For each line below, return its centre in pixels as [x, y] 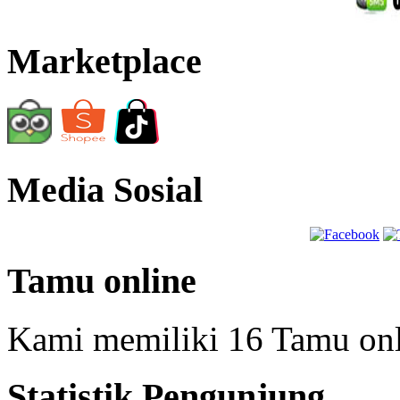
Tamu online [102, 280]
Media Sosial [105, 189]
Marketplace [104, 62]
